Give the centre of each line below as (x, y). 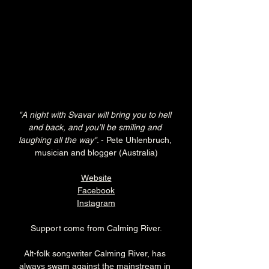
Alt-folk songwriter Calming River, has (96, 254)
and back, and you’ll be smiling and (96, 128)
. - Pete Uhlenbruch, (135, 140)
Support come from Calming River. (96, 228)
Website (96, 178)
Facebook (96, 191)
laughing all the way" (57, 140)
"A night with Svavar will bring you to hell (96, 115)
